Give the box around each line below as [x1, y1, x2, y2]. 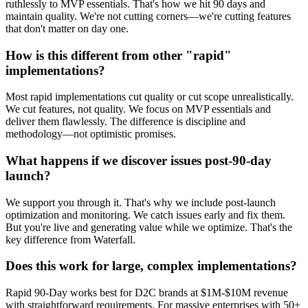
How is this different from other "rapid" [5, 47, 232, 63]
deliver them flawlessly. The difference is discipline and [5, 115, 245, 128]
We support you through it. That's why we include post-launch [5, 196, 276, 208]
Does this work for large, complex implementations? [5, 258, 297, 274]
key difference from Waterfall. [5, 233, 135, 245]
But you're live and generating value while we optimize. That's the [5, 221, 292, 233]
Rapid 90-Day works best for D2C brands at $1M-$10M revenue [5, 287, 288, 299]
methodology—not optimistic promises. [5, 128, 176, 140]
